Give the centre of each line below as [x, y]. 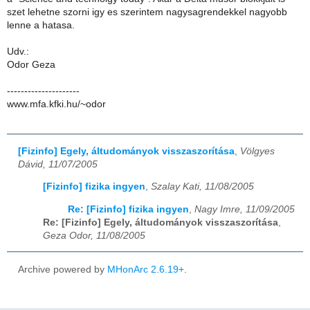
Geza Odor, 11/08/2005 [94, 235]
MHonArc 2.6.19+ [146, 269]
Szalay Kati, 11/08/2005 [202, 187]
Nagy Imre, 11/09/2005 [245, 209]
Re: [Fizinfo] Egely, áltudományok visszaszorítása [161, 222]
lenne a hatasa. [41, 26]
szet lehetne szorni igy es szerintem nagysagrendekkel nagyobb [147, 12]
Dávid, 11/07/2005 [58, 164]
